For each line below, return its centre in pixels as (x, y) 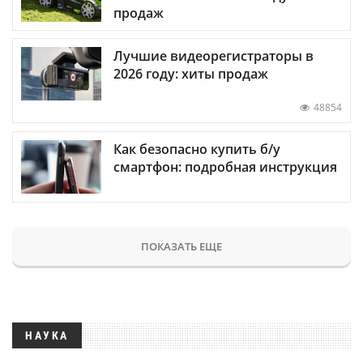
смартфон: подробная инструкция (225, 167)
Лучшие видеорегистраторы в (214, 56)
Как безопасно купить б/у (197, 149)
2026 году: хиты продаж (191, 74)
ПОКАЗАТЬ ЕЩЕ (181, 246)
